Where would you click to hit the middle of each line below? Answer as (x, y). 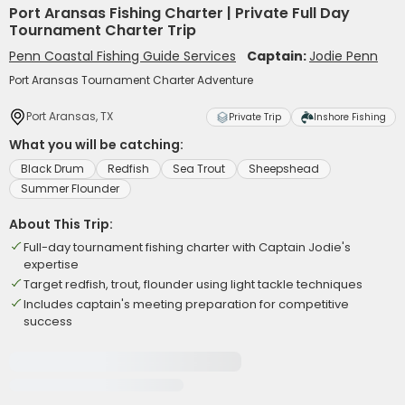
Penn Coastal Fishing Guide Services (122, 56)
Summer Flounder (70, 188)
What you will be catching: (96, 145)
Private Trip (255, 117)
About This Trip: (61, 224)
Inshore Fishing (350, 117)
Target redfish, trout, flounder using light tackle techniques (193, 284)
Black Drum (52, 169)
